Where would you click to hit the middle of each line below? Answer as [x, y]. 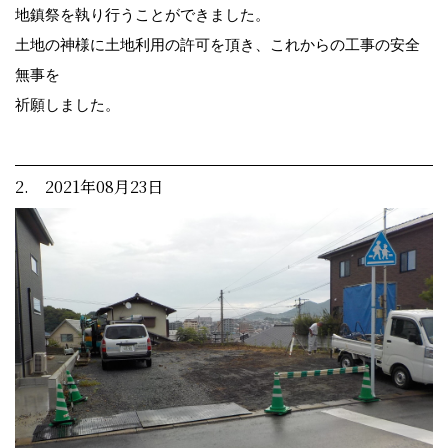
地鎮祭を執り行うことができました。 [142, 14]
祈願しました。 [67, 104]
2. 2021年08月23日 [89, 186]
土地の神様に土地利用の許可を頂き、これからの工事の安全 [217, 44]
